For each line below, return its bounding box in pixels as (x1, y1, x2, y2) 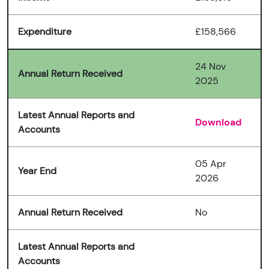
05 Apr (195, 157, 226, 171)
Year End (18, 165, 56, 178)
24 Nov (195, 60, 226, 73)
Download (195, 116, 241, 129)
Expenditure (18, 25, 71, 38)
